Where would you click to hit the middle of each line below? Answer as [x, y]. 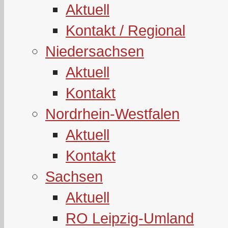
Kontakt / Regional [125, 30]
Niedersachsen [95, 51]
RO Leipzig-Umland [130, 218]
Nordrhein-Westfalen [112, 114]
